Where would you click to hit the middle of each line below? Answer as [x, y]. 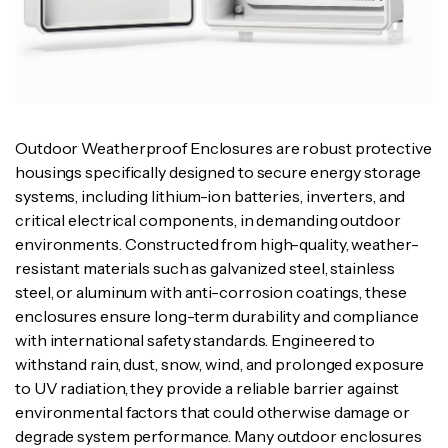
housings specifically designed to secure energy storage [218, 171]
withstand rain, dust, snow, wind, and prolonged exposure [220, 363]
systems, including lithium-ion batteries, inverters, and [210, 195]
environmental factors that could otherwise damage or [212, 411]
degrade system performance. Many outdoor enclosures [218, 435]
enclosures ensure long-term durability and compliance [217, 315]
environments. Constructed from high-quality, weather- [217, 243]
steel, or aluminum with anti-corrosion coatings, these [211, 291]
